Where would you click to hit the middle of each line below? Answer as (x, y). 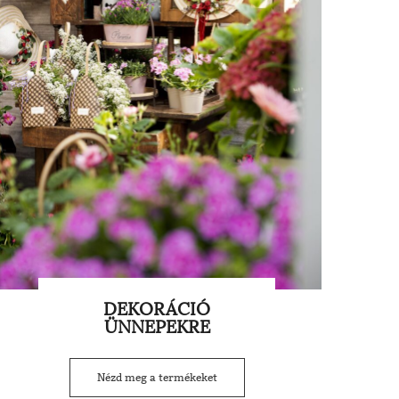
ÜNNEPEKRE (157, 327)
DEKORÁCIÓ (157, 309)
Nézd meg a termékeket (157, 378)
